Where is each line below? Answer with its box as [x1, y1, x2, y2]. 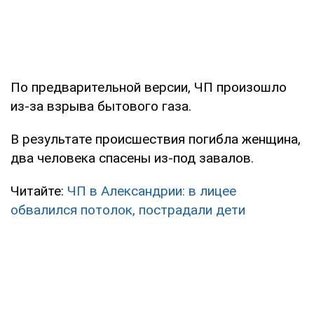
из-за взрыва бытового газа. [11, 97, 191, 114]
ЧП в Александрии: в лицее [67, 182, 236, 199]
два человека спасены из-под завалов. [11, 149, 254, 166]
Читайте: [11, 182, 67, 199]
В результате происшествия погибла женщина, [11, 130, 301, 147]
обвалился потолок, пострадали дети [11, 201, 245, 218]
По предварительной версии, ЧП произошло [11, 78, 287, 95]
